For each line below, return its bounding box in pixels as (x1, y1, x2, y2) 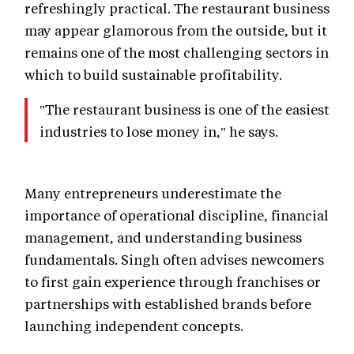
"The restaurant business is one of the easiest (40, 100, 330, 119)
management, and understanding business (24, 228, 302, 247)
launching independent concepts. (24, 317, 243, 335)
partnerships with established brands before (24, 295, 311, 313)
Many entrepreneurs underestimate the (24, 184, 281, 202)
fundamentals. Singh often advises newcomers (24, 250, 324, 269)
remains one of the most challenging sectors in (24, 43, 329, 62)
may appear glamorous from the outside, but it (24, 21, 327, 40)
